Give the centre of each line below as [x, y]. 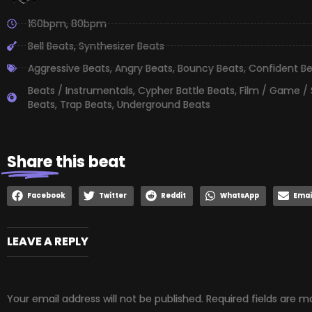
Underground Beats [164, 104]
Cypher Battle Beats [186, 90]
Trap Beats [86, 104]
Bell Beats [51, 46]
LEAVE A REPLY [48, 241]
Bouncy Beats [211, 68]
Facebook [46, 196]
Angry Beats [144, 68]
